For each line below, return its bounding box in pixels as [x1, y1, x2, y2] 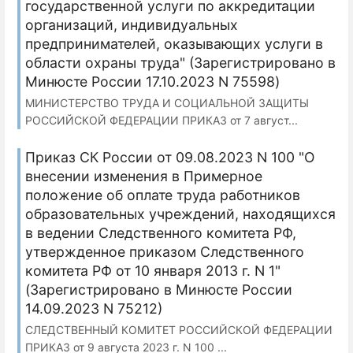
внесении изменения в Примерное [25, 168, 262, 185]
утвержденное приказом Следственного [25, 243, 304, 261]
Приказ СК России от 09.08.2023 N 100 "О [25, 149, 314, 166]
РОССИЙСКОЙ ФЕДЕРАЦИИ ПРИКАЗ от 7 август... [25, 113, 298, 128]
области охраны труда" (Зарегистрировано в [25, 54, 336, 71]
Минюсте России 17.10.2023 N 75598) [25, 72, 280, 90]
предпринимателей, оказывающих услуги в [25, 35, 323, 52]
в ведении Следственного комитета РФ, [25, 225, 296, 242]
